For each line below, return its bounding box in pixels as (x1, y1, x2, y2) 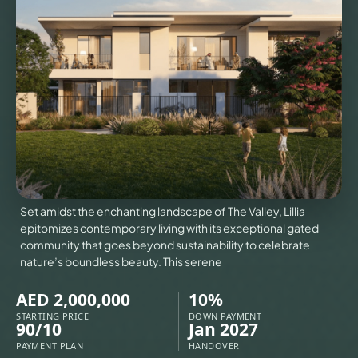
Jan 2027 (189, 318, 258, 341)
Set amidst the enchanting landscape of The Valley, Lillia (20, 204, 306, 219)
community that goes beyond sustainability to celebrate (20, 237, 311, 253)
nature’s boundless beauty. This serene (20, 254, 223, 269)
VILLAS (135, 42, 166, 56)
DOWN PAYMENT (189, 310, 262, 323)
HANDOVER (189, 340, 240, 352)
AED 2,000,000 (16, 288, 131, 312)
